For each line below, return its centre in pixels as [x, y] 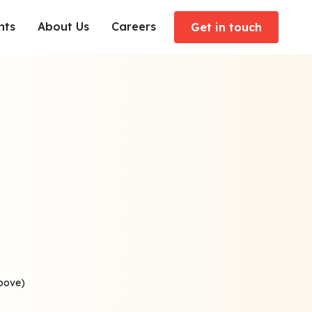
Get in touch [226, 27]
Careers [134, 26]
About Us [63, 26]
